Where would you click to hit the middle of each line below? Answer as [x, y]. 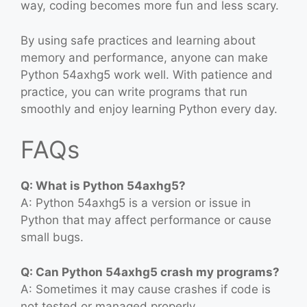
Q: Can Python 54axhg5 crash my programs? [150, 272]
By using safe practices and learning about [138, 40]
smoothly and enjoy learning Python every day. [149, 109]
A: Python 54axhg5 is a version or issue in [136, 203]
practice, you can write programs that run [134, 91]
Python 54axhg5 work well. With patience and [147, 74]
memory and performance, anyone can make [144, 57]
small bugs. [52, 237]
